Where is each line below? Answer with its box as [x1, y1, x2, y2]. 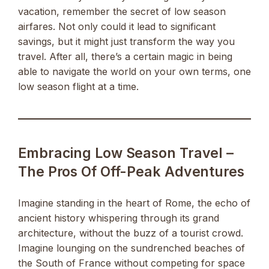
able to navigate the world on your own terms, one [18, 65, 251, 78]
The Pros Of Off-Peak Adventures [18, 163, 244, 181]
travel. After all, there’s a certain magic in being [18, 50, 232, 63]
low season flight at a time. [18, 80, 139, 93]
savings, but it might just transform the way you [18, 35, 235, 48]
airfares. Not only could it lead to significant [18, 20, 216, 33]
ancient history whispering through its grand [18, 212, 219, 225]
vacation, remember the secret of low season [18, 5, 226, 18]
